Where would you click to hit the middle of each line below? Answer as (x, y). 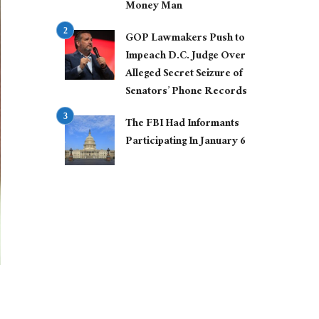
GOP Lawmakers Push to (185, 39)
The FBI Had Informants (182, 125)
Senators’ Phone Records (186, 93)
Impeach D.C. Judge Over (185, 57)
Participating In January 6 (185, 142)
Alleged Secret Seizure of (184, 75)
